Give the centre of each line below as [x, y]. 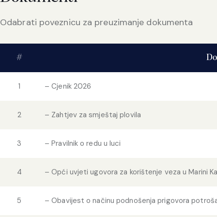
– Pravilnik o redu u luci [83, 144]
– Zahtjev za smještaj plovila [93, 115]
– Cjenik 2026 [68, 86]
